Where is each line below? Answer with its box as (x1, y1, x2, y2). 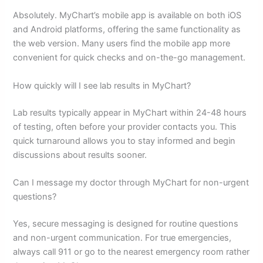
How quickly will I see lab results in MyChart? (13, 80, 191, 91)
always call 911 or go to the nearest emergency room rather (13, 246, 250, 257)
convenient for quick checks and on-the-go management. (13, 52, 246, 63)
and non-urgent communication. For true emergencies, (13, 232, 232, 243)
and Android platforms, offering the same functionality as (13, 24, 241, 35)
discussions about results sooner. (13, 149, 147, 160)
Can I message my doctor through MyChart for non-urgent (13, 177, 249, 188)
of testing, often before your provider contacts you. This (13, 121, 237, 132)
